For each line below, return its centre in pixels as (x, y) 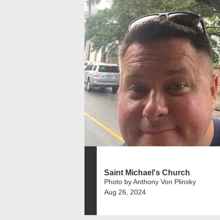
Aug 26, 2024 (125, 192)
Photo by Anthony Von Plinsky (150, 181)
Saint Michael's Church (147, 172)
